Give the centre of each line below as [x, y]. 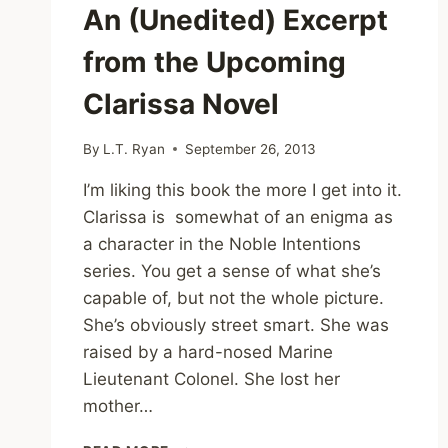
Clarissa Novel [181, 103]
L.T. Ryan [134, 148]
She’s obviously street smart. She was [236, 324]
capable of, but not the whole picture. [233, 297]
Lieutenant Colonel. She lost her [211, 378]
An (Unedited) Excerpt [235, 19]
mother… [118, 405]
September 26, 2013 [251, 148]
